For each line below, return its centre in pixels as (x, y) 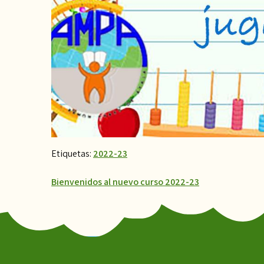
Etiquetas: (72, 154)
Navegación (85, 186)
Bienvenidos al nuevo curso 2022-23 (125, 182)
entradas (75, 229)
